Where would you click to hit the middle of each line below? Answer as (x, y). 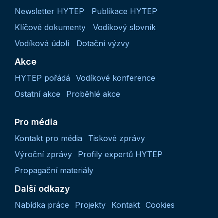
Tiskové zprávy (117, 138)
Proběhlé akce (93, 94)
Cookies (160, 205)
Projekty (90, 205)
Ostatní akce (37, 94)
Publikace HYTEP (124, 11)
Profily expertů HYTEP (120, 154)
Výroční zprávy (43, 154)
